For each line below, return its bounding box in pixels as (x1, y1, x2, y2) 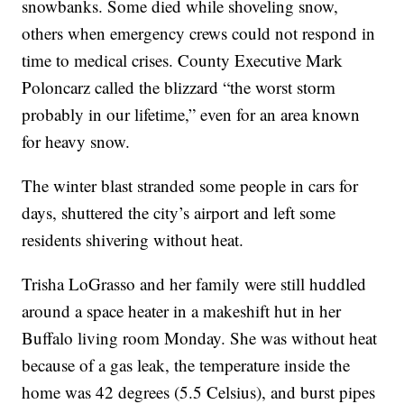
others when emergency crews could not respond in (22, 21, 376, 44)
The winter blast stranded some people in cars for (22, 173, 359, 197)
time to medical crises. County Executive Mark (22, 48, 344, 71)
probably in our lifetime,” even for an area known (22, 102, 361, 125)
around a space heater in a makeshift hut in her (22, 298, 342, 322)
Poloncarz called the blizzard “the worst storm (22, 75, 336, 98)
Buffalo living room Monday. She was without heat (22, 326, 378, 349)
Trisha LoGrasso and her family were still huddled (22, 271, 367, 295)
